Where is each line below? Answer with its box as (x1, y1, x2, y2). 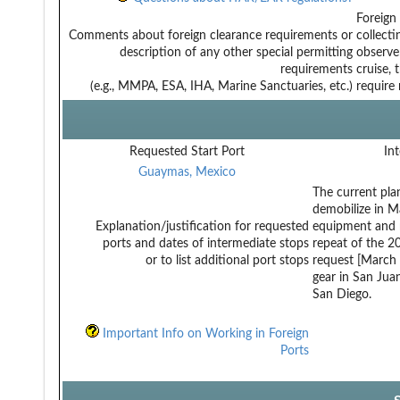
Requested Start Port (129, 145, 245, 158)
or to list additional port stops (146, 254, 309, 267)
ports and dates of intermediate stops (103, 237, 309, 250)
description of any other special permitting (120, 46, 353, 59)
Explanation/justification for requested (96, 220, 309, 233)
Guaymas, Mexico (138, 165, 236, 179)
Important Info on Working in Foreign (99, 327, 309, 340)
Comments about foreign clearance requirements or (69, 29, 353, 42)
